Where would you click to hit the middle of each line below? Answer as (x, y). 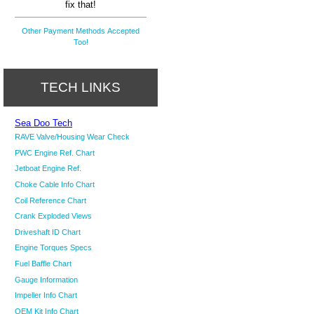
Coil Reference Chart (50, 200)
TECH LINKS (81, 87)
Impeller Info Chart (46, 295)
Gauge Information (46, 279)
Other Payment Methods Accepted (81, 31)
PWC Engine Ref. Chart (55, 152)
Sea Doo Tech (43, 123)
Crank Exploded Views (53, 216)
